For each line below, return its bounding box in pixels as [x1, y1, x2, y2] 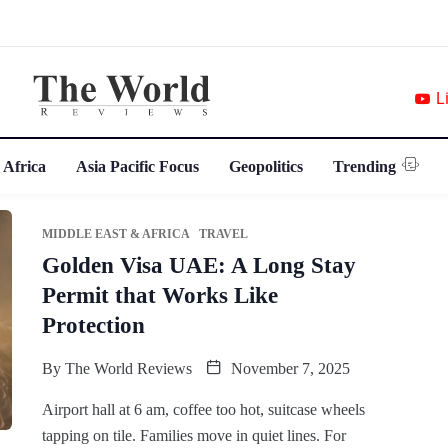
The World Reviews [64, 359, 192, 377]
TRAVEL [198, 226, 248, 241]
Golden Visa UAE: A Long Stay [41, 252, 356, 278]
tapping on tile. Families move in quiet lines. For [41, 426, 346, 444]
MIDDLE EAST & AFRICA [41, 226, 190, 241]
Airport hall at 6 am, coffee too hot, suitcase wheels [41, 400, 365, 418]
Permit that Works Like [41, 282, 278, 308]
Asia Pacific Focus [76, 157, 200, 175]
